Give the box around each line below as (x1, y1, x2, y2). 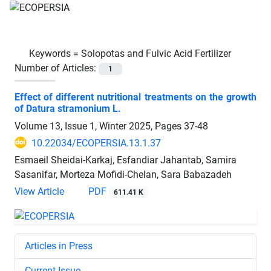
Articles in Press (25, 240, 93, 252)
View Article (15, 185, 64, 197)
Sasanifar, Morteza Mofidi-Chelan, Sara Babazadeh (15, 168, 232, 180)
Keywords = (29, 47, 81, 59)
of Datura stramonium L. (15, 102, 121, 114)
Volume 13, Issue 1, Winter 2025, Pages (15, 120, 184, 132)
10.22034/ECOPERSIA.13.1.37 (31, 137, 161, 149)
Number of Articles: (15, 62, 99, 74)
